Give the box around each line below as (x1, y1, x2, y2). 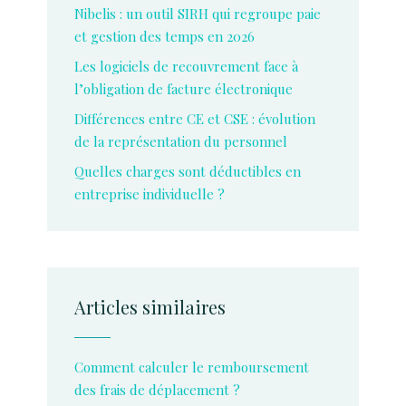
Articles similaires (74, 295, 226, 319)
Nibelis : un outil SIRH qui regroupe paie (74, 5, 321, 23)
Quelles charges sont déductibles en (74, 162, 301, 180)
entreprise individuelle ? (74, 185, 225, 203)
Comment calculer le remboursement (74, 358, 309, 376)
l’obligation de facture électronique (74, 80, 293, 98)
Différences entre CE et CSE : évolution (74, 110, 315, 128)
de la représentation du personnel (74, 132, 287, 150)
